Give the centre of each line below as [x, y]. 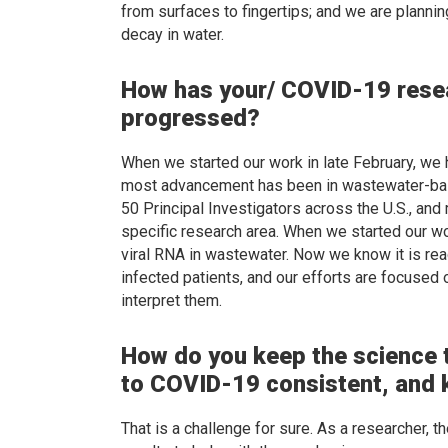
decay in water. [173, 35]
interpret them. [172, 301]
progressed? [191, 118]
